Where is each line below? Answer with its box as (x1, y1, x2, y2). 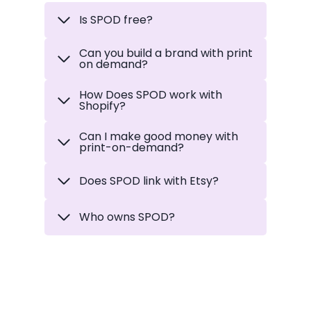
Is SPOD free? (79, 12, 153, 28)
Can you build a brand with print (79, 45, 253, 62)
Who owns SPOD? (79, 209, 175, 226)
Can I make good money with (79, 128, 238, 145)
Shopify (79, 98, 119, 115)
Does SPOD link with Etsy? (79, 173, 219, 190)
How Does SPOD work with (79, 87, 222, 103)
